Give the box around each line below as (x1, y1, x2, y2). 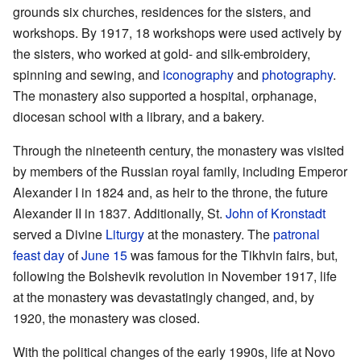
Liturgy (106, 224, 144, 243)
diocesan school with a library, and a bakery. (13, 106, 264, 126)
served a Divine (13, 224, 106, 243)
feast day (13, 245, 64, 264)
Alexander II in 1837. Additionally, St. (13, 203, 226, 222)
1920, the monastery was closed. (13, 308, 200, 327)
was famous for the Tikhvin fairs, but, (127, 245, 338, 264)
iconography (163, 64, 234, 84)
